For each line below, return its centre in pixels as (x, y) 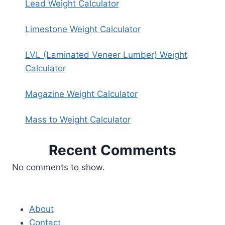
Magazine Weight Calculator (81, 94)
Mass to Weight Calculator (78, 120)
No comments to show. (59, 167)
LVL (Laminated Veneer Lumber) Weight (106, 55)
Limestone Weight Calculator (83, 29)
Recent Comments (113, 150)
